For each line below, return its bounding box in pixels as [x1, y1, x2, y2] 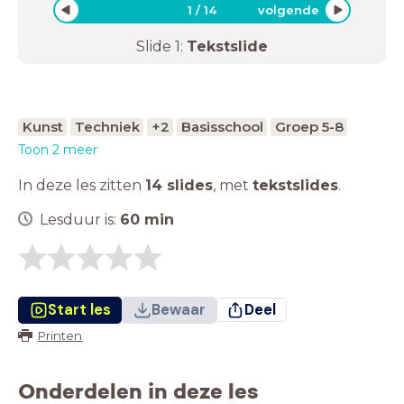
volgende [257, 2, 319, 17]
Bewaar [151, 299, 206, 319]
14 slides [145, 176, 213, 194]
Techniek [74, 117, 140, 135]
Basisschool [180, 117, 263, 135]
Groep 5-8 [274, 117, 344, 135]
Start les [47, 299, 111, 319]
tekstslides [252, 176, 338, 194]
